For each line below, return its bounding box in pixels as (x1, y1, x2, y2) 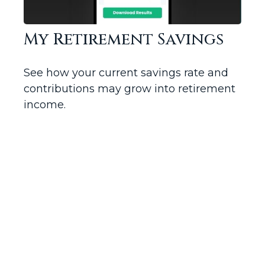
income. (24, 98, 66, 112)
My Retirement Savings (24, 29, 224, 51)
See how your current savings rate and (24, 66, 228, 80)
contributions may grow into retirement (24, 82, 235, 96)
